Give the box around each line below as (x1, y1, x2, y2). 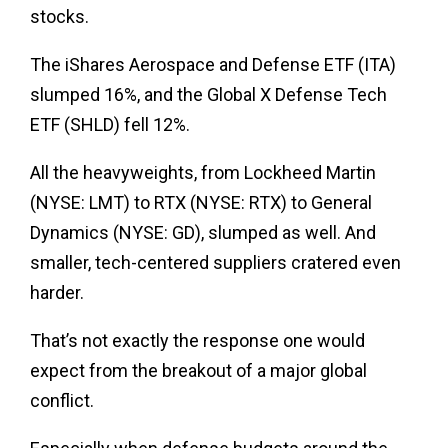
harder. (30, 281, 84, 303)
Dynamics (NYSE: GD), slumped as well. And (30, 221, 376, 243)
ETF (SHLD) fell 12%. (30, 113, 190, 135)
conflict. (30, 389, 94, 411)
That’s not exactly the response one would (30, 329, 365, 351)
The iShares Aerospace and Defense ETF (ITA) (30, 53, 396, 75)
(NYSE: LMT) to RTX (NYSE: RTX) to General (30, 191, 372, 213)
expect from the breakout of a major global (30, 359, 367, 381)
